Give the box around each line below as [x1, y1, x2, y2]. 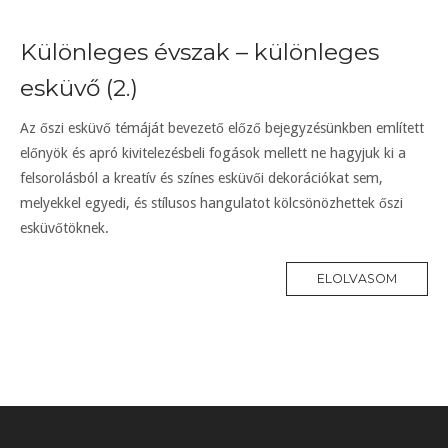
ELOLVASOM [317, 271, 397, 287]
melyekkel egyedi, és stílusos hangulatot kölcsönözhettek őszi [20, 194, 403, 211]
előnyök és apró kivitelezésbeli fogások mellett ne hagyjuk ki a [20, 144, 406, 161]
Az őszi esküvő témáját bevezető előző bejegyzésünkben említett [20, 119, 424, 136]
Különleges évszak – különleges [20, 37, 379, 66]
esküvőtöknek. [20, 219, 109, 236]
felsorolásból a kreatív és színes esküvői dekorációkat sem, [20, 169, 383, 186]
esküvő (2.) [20, 73, 138, 102]
